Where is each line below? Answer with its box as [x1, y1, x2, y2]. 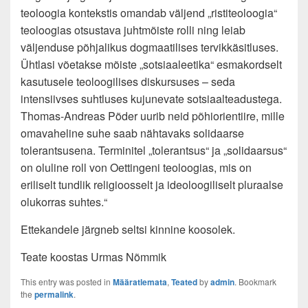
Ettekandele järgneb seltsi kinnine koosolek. [21, 221, 235, 237]
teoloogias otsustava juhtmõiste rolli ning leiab [21, 22, 245, 38]
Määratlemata [113, 276, 167, 288]
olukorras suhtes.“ [21, 194, 107, 210]
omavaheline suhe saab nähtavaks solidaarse [21, 125, 244, 141]
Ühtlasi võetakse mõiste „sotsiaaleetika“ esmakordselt [21, 56, 282, 72]
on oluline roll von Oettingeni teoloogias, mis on [21, 159, 252, 175]
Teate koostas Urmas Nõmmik [21, 249, 166, 265]
